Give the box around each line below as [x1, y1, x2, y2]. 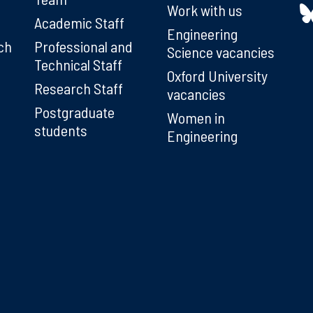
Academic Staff [34, 13, 124, 31]
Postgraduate [34, 102, 115, 121]
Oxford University [167, 66, 268, 85]
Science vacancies [167, 42, 275, 61]
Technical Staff [34, 54, 122, 73]
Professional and [34, 36, 133, 55]
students [34, 120, 87, 139]
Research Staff [34, 78, 123, 97]
